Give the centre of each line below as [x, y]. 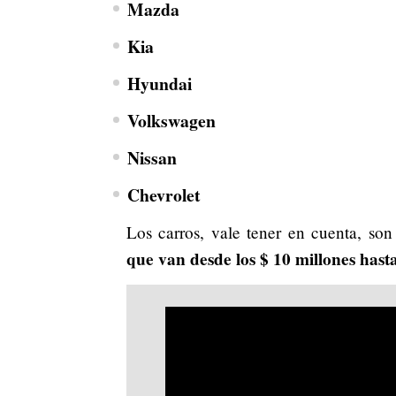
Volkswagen [171, 121]
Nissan [152, 158]
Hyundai [159, 84]
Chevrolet [164, 195]
